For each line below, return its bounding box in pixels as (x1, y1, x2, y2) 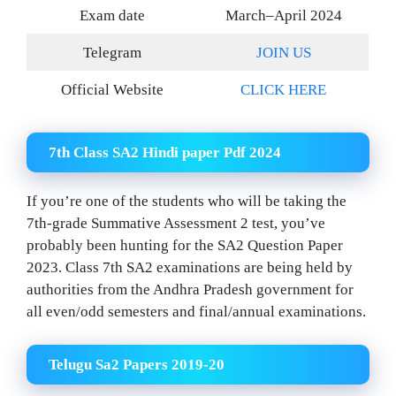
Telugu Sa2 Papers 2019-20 (49, 356, 225, 374)
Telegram (83, 44, 141, 62)
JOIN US (255, 44, 311, 62)
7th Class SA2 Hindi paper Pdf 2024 (49, 143, 281, 161)
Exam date (80, 7, 145, 25)
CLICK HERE (240, 81, 326, 99)
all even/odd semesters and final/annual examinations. (27, 302, 366, 320)
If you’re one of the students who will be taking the (27, 192, 346, 209)
